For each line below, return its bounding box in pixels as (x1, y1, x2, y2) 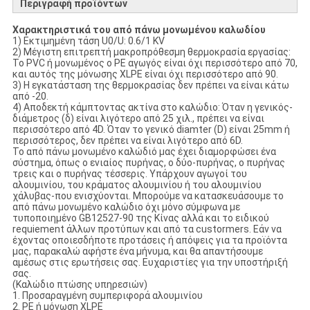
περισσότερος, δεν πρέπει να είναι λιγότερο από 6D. (12, 135, 243, 147)
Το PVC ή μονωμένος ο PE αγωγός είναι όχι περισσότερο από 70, (12, 57, 298, 69)
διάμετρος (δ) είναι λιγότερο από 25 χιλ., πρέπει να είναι (12, 113, 264, 125)
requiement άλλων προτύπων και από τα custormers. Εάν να (12, 224, 282, 235)
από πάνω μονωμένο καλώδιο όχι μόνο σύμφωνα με (12, 201, 240, 213)
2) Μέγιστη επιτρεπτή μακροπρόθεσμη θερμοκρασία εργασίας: (12, 46, 291, 58)
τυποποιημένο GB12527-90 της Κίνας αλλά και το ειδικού (12, 212, 269, 224)
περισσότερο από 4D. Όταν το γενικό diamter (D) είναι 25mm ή (12, 124, 290, 136)
